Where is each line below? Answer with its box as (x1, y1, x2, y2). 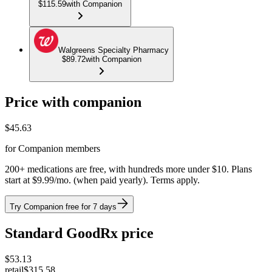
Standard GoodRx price (5, 225, 154, 241)
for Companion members (5, 143, 100, 154)
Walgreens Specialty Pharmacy (58, 46, 169, 55)
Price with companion (5, 94, 141, 110)
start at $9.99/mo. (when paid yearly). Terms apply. (5, 174, 200, 185)
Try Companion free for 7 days (10, 202, 117, 211)
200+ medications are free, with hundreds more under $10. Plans (5, 163, 252, 174)
